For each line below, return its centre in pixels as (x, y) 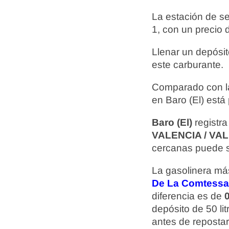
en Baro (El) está (190, 100)
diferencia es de (188, 196)
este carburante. (188, 65)
